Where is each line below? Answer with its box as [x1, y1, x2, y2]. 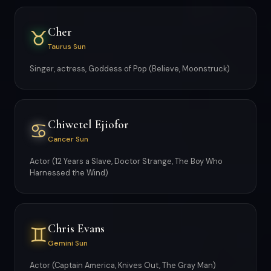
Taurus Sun [48, 41, 86, 51]
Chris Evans [48, 221, 105, 236]
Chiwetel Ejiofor [48, 117, 129, 132]
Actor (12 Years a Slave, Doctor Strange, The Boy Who [30, 156, 223, 166]
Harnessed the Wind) [30, 168, 108, 178]
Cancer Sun [48, 134, 88, 144]
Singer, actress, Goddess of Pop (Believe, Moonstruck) [30, 64, 230, 74]
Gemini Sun [48, 238, 88, 248]
